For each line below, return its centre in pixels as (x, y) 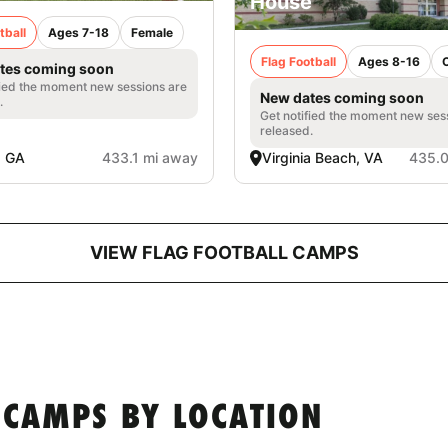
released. (286, 130)
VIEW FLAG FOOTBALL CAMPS (224, 252)
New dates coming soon (342, 97)
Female (152, 33)
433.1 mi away (150, 157)
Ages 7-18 (78, 33)
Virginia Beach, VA (322, 157)
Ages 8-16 (389, 61)
